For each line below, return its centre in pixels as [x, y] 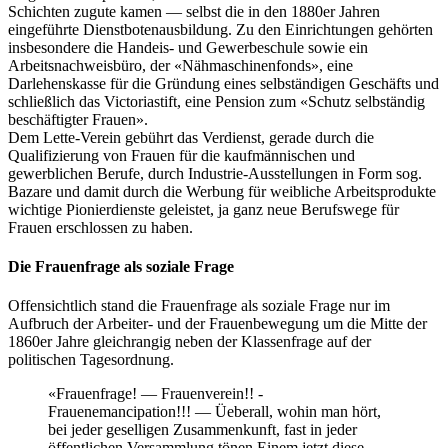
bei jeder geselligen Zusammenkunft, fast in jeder [202, 430]
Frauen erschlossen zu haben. [100, 227]
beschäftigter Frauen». [78, 119]
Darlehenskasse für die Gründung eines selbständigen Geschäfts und [223, 83]
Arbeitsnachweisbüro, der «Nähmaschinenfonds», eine [180, 65]
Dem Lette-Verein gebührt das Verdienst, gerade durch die [191, 137]
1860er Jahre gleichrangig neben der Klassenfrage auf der [189, 342]
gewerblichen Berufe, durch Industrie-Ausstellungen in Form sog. [215, 173]
